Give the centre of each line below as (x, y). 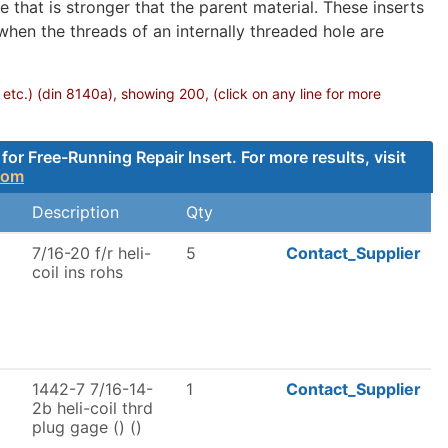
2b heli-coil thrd (92, 408)
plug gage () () (87, 427)
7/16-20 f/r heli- (91, 253)
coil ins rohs (77, 272)
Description (75, 212)
